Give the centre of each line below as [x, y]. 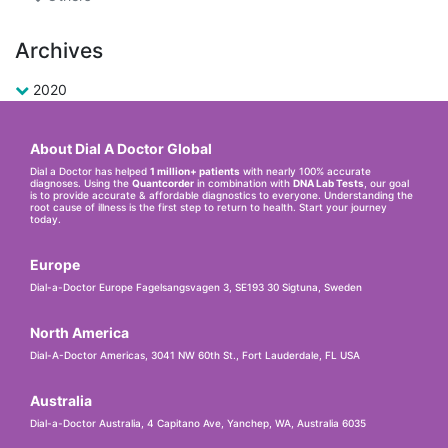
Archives [59, 50]
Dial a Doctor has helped [90, 171]
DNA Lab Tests [328, 183]
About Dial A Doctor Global [121, 149]
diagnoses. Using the [81, 183]
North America [79, 333]
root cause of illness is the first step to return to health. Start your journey [208, 207]
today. [45, 219]
